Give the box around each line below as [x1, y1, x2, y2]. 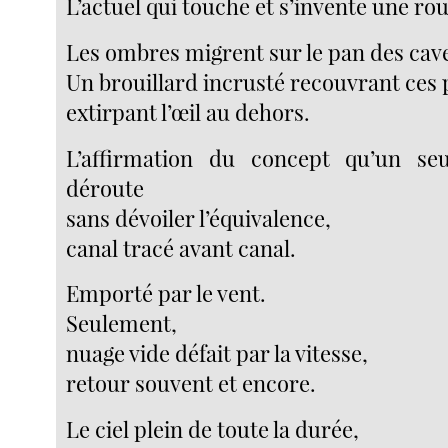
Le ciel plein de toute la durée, [66, 413, 360, 444]
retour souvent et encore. [66, 368, 317, 399]
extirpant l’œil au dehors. [66, 96, 311, 127]
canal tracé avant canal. [66, 232, 297, 263]
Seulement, [66, 308, 178, 339]
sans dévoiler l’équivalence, [66, 202, 332, 233]
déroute [66, 172, 145, 203]
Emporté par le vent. [66, 278, 267, 309]
